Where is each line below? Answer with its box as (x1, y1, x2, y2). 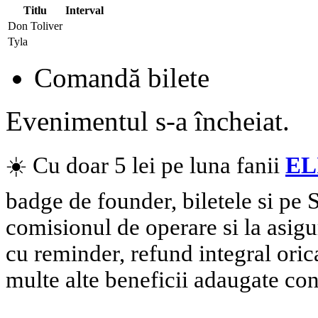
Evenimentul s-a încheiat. (6, 105, 290, 136)
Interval (65, 4, 104, 16)
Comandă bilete (34, 62, 209, 93)
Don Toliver (8, 19, 62, 32)
